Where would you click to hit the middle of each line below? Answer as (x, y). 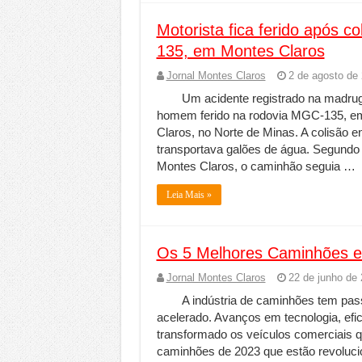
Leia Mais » (189, 195)
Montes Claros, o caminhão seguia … (256, 166)
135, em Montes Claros (240, 51)
